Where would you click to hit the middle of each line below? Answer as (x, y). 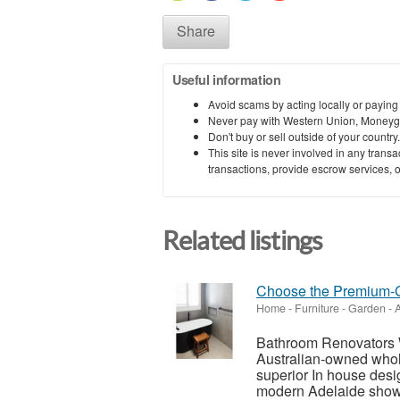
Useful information (227, 79)
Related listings (243, 241)
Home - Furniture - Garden (321, 308)
